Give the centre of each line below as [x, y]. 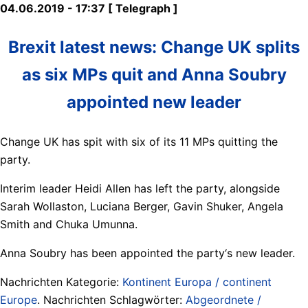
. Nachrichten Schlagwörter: [111, 299]
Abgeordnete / [223, 299]
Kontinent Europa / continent [197, 282]
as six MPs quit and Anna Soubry [154, 74]
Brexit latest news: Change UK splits [154, 47]
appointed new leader [154, 102]
